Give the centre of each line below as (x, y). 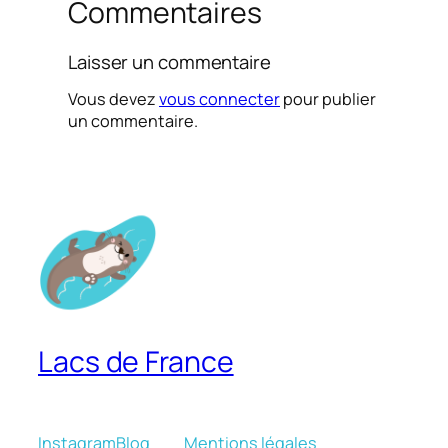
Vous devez (113, 99)
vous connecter (219, 99)
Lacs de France (136, 362)
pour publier (328, 99)
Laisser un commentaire (169, 62)
